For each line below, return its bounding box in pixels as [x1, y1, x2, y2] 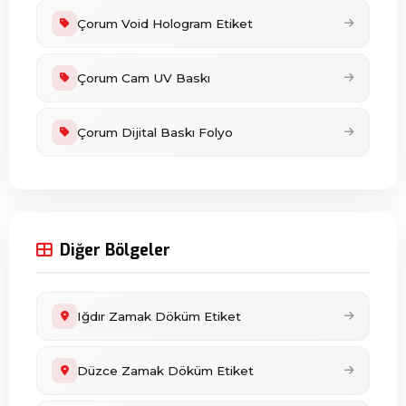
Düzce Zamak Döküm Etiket [77, 363, 254, 378]
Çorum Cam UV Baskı [77, 71, 210, 85]
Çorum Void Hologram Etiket [77, 16, 253, 31]
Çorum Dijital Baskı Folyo [77, 125, 233, 140]
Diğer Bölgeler [60, 239, 170, 261]
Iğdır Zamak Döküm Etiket [77, 309, 241, 324]
